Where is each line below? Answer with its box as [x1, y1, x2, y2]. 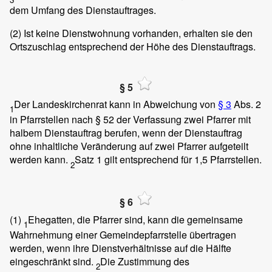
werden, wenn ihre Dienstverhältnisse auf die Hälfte [10, 240, 231, 255]
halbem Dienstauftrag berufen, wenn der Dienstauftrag [10, 126, 242, 140]
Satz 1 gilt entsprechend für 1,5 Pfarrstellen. [75, 152, 262, 167]
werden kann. [10, 152, 70, 167]
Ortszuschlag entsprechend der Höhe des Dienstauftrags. [10, 39, 256, 53]
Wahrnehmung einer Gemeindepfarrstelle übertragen [10, 227, 236, 242]
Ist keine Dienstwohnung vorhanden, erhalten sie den [21, 25, 253, 40]
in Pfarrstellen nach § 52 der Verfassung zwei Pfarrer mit [10, 112, 251, 127]
